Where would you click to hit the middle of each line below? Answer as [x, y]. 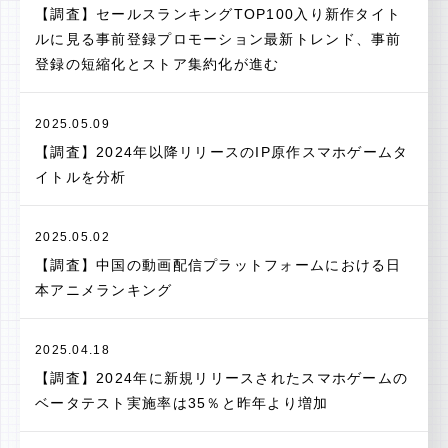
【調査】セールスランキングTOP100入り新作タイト [218, 14]
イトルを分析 [81, 177]
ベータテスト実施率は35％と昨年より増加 [182, 403]
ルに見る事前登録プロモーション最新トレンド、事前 [218, 39]
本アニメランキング [104, 290]
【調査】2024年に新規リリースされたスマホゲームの [222, 378]
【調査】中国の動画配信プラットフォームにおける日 [218, 265]
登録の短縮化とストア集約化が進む [157, 64]
